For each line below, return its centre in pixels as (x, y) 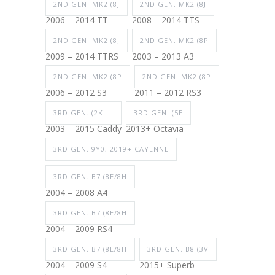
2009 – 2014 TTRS (82, 56)
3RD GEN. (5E (158, 113)
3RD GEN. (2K (78, 113)
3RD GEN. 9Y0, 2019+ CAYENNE (111, 149)
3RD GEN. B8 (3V (178, 249)
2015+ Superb (167, 265)
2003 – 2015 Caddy (83, 129)
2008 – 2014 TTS (166, 20)
